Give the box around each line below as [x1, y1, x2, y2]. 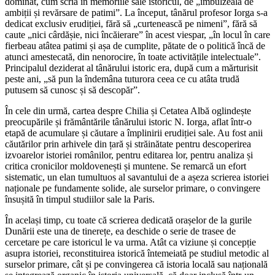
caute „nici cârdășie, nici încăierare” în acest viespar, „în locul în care [5, 29, 270, 40]
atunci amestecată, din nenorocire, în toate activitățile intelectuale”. [5, 51, 261, 62]
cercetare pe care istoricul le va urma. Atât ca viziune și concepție [5, 236, 256, 247]
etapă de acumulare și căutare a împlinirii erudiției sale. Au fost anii [5, 127, 263, 138]
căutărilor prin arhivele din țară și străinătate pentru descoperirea [5, 138, 251, 149]
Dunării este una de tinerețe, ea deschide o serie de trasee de [5, 225, 236, 236]
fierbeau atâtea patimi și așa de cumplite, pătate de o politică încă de [5, 40, 265, 51]
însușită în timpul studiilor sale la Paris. [5, 193, 155, 204]
